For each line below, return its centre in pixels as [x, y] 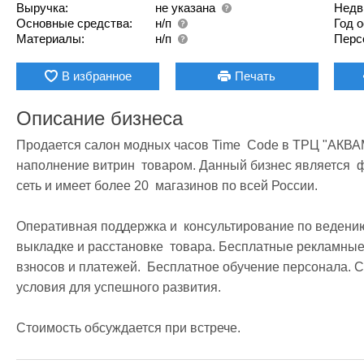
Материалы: [50, 38]
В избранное [96, 76]
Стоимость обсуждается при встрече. [130, 327]
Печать [256, 76]
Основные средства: [74, 23]
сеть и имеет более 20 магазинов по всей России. [167, 185]
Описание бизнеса [100, 118]
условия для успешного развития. [119, 287]
